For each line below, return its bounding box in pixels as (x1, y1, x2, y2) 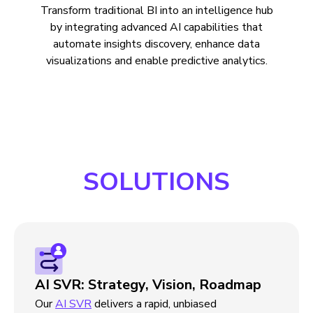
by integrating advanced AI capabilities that (50, 20, 263, 35)
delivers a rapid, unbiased (92, 296, 217, 312)
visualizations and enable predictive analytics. (45, 53, 268, 68)
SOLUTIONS (83, 165, 230, 199)
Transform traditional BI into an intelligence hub (40, 3, 273, 18)
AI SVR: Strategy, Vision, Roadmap (35, 275, 261, 294)
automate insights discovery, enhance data (53, 36, 260, 52)
